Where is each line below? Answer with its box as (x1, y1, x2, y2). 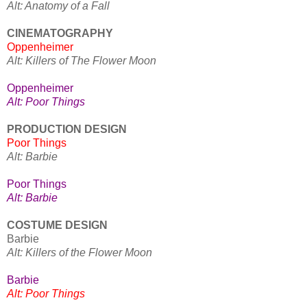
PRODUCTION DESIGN (7, 123, 130, 136)
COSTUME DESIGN (7, 219, 110, 232)
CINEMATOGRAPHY (7, 27, 116, 40)
